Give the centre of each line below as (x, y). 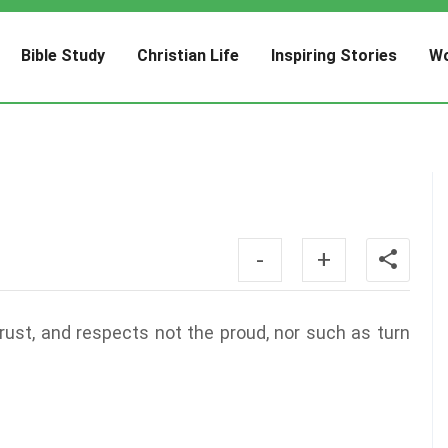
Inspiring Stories (334, 55)
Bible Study (63, 55)
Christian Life (188, 55)
